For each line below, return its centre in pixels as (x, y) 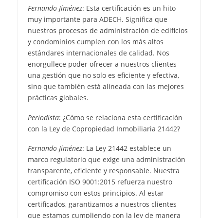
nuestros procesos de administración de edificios (108, 30)
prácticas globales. (58, 97)
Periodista (43, 117)
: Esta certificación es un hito (129, 8)
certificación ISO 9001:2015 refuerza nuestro (100, 182)
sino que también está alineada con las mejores (106, 86)
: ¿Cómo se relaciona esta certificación (120, 117)
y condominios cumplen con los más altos (95, 41)
